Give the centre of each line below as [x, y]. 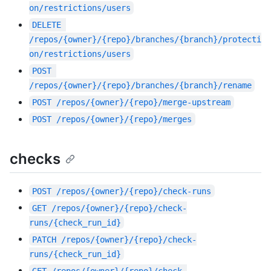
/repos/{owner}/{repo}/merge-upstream [144, 103]
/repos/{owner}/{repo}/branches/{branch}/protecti [145, 40]
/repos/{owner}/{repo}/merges [124, 119]
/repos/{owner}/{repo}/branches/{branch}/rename [140, 86]
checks [35, 159]
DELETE [47, 25]
